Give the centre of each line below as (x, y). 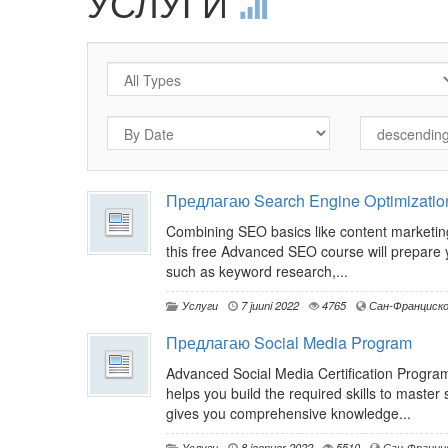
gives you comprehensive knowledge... (288, 413)
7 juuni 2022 (268, 305)
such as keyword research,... (257, 271)
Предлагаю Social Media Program (289, 343)
